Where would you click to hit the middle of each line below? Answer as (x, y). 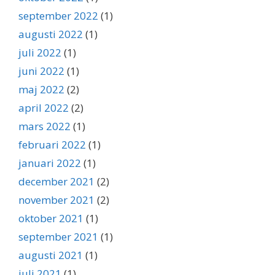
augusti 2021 (51, 255)
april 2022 (44, 108)
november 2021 (56, 200)
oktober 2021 (51, 219)
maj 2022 (41, 90)
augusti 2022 (51, 34)
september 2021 (58, 237)
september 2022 (58, 16)
